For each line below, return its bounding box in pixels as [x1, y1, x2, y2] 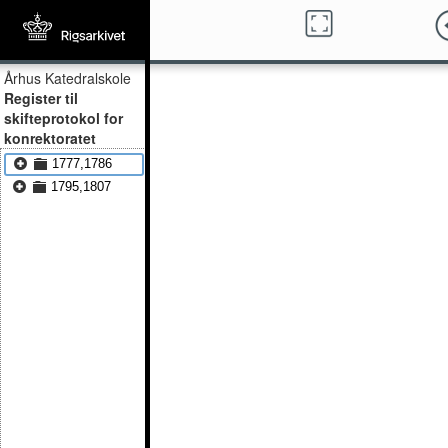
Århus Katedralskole [4, 68, 131, 88]
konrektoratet [4, 128, 96, 148]
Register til [4, 88, 78, 108]
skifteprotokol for [4, 108, 123, 128]
